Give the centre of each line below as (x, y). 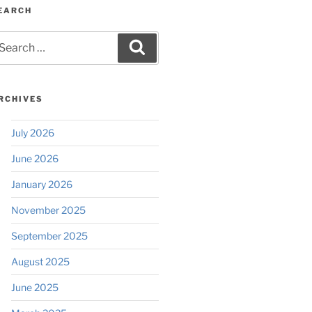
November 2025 (48, 210)
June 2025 (34, 287)
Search (164, 47)
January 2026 (41, 184)
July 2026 (32, 132)
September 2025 (49, 235)
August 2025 (40, 261)
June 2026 (34, 158)
